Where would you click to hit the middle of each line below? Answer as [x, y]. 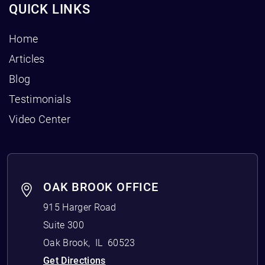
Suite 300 [64, 225]
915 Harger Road [80, 207]
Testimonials [40, 99]
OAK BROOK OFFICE [101, 187]
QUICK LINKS [50, 9]
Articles [27, 59]
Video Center [40, 119]
